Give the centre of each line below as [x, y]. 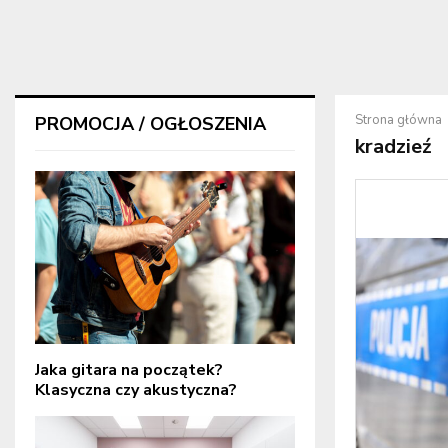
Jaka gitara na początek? [129, 370]
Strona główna [398, 120]
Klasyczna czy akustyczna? [136, 390]
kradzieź [393, 146]
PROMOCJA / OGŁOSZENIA [150, 124]
